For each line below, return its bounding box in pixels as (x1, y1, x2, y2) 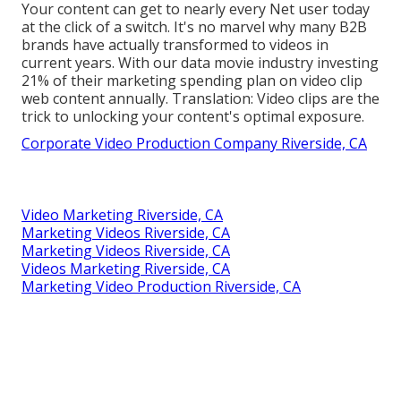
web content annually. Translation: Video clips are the (21, 89, 380, 109)
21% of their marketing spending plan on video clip (21, 71, 363, 91)
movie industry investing (210, 53, 379, 73)
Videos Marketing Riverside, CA (21, 259, 230, 279)
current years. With (21, 53, 153, 73)
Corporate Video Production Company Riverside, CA (21, 133, 367, 154)
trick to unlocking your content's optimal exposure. (21, 107, 364, 127)
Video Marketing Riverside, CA (21, 205, 223, 226)
